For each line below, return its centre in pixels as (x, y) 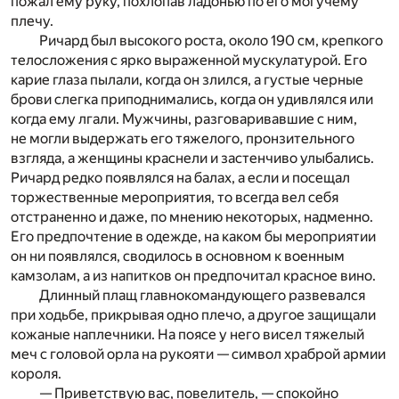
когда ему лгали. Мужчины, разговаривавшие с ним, (184, 118)
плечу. (32, 20)
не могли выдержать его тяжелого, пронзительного (183, 138)
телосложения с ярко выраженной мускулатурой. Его (189, 60)
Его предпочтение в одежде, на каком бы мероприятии (193, 236)
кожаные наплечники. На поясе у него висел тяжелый (187, 334)
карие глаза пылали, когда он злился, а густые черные (187, 79)
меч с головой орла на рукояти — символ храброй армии (198, 354)
